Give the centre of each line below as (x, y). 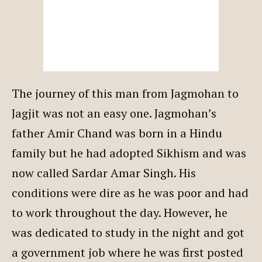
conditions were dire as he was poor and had (130, 192)
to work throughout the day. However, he (120, 212)
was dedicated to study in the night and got (128, 232)
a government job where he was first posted (127, 252)
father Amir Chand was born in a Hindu (117, 133)
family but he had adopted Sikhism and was (129, 153)
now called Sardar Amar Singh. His (104, 173)
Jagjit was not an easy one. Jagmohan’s (114, 113)
